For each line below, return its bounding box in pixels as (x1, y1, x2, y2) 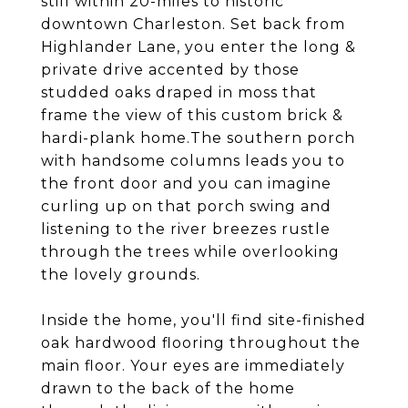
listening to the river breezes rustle (41, 220, 331, 238)
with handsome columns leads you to (41, 152, 345, 169)
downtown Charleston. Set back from (41, 15, 345, 33)
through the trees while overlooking (41, 243, 340, 260)
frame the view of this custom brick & (41, 107, 343, 124)
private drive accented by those (41, 61, 300, 78)
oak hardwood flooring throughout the (41, 334, 361, 352)
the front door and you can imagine (41, 175, 331, 192)
